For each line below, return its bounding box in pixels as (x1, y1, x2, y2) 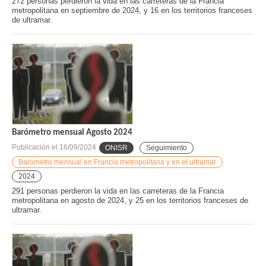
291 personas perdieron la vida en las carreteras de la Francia (12, 186, 224, 195)
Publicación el (12, 143, 59, 152)
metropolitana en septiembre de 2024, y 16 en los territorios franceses (12, 6, 252, 15)
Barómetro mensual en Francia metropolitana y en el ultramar (18, 157, 216, 166)
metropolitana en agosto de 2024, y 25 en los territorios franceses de (12, 195, 248, 205)
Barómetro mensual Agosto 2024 (12, 128, 132, 137)
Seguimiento (146, 143, 187, 152)
